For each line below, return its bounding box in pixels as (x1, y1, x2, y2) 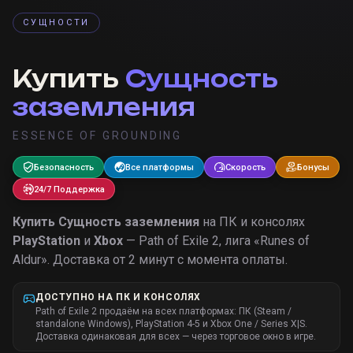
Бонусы (297, 162, 329, 173)
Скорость (225, 162, 266, 173)
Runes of (260, 233, 310, 248)
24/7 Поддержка (34, 184, 105, 195)
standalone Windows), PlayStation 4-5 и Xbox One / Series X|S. (35, 318, 307, 329)
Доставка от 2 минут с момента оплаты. (53, 252, 288, 267)
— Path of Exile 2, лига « (123, 233, 260, 248)
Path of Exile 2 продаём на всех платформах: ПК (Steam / (35, 306, 292, 317)
